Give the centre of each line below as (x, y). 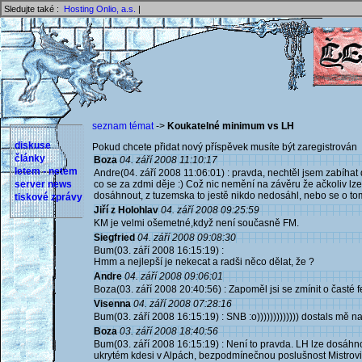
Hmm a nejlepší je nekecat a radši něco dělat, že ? (204, 262)
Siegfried (114, 238)
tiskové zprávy (48, 197)
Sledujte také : (34, 9)
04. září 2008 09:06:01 (174, 276)
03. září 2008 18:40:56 (169, 331)
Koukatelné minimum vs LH (231, 126)
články (30, 158)
